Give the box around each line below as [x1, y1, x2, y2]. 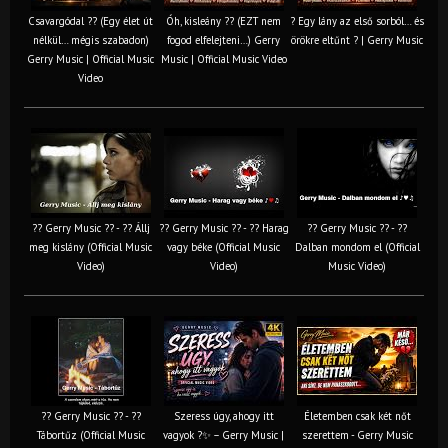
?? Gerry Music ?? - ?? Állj [31, 220, 150, 235]
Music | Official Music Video [160, 51, 287, 66]
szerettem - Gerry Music [301, 427, 413, 442]
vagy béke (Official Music [167, 239, 280, 254]
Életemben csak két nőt [303, 408, 411, 423]
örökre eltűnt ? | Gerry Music [291, 32, 423, 47]
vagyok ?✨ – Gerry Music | [163, 427, 284, 442]
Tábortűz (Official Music [36, 427, 145, 442]
